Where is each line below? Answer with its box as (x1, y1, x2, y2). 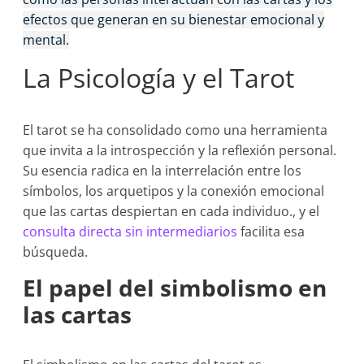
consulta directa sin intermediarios (23, 223, 238, 240)
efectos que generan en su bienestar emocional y (23, 11, 325, 28)
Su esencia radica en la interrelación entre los (23, 162, 302, 180)
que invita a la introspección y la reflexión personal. (23, 141, 337, 159)
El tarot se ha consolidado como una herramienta (23, 121, 328, 139)
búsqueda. (23, 243, 89, 261)
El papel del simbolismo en (23, 272, 327, 303)
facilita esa (237, 223, 305, 240)
